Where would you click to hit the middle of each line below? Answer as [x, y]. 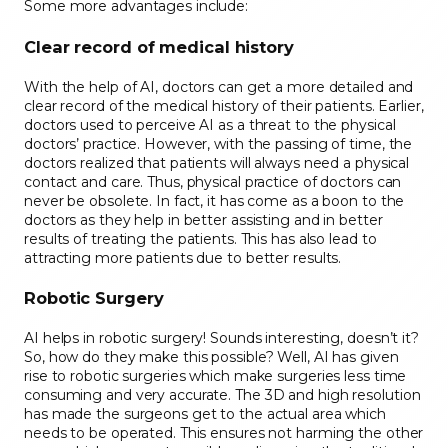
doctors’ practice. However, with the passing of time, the [218, 143]
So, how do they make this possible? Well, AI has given [211, 356]
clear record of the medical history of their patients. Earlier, [224, 105]
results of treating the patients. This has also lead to [200, 238]
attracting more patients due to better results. [183, 257]
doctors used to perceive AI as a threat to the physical [210, 124]
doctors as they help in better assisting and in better [203, 219]
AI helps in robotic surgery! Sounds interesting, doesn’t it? [221, 337]
